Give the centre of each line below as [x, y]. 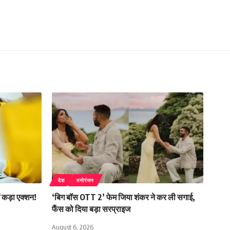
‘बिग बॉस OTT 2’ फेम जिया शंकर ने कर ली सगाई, [123, 197]
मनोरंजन [85, 180]
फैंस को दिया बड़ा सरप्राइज [91, 209]
